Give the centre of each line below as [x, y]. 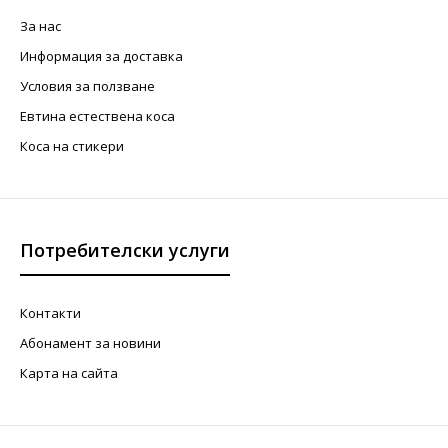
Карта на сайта [69, 373]
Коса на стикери [72, 146]
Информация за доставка [101, 56]
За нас [40, 26]
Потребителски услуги [125, 250]
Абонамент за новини [90, 343]
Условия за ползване [87, 86]
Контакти [50, 313]
